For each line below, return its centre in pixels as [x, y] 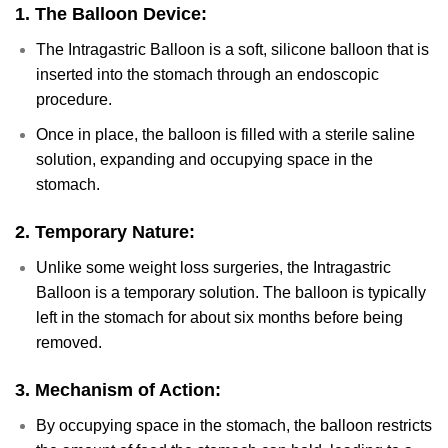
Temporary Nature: [115, 231]
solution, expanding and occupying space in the [204, 159]
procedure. [73, 100]
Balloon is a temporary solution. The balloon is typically [230, 292]
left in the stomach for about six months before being [219, 317]
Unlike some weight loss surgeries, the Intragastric [213, 267]
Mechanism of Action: [128, 389]
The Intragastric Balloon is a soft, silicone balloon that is [232, 50]
